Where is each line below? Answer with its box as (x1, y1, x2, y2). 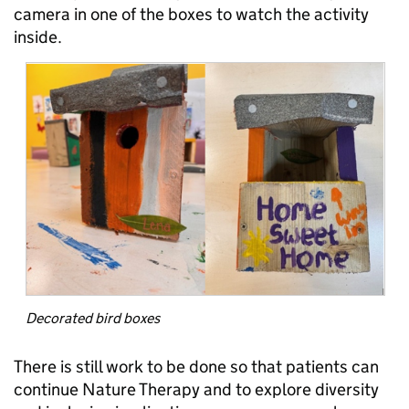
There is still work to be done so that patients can (14, 356, 379, 378)
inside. (14, 26, 62, 48)
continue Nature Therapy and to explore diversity (14, 379, 379, 401)
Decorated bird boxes (26, 309, 160, 328)
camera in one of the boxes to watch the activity (14, 4, 369, 26)
